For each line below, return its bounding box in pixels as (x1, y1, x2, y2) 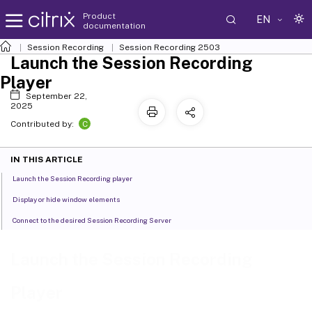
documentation (83, 20, 146, 31)
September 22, (25, 91, 87, 101)
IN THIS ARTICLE (10, 155, 83, 165)
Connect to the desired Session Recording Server (13, 216, 172, 225)
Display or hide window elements (13, 195, 120, 204)
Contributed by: (10, 119, 76, 129)
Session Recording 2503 (119, 42, 220, 52)
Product (83, 10, 116, 21)
